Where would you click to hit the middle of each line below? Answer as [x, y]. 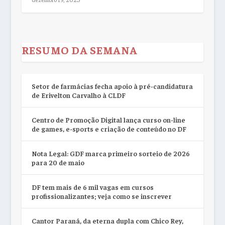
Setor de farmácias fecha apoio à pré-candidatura [112, 86]
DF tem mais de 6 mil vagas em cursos [92, 187]
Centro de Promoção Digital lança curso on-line [108, 119]
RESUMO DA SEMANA [79, 49]
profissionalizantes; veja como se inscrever [101, 196]
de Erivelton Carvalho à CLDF [78, 95]
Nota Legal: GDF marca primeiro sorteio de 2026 [110, 153]
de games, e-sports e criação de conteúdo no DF [109, 128]
